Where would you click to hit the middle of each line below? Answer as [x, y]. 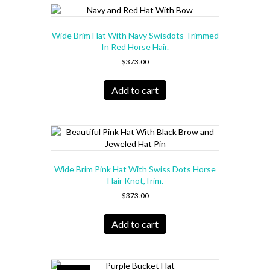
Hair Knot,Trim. [135, 180]
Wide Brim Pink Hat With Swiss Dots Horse [135, 169]
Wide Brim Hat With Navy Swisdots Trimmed [135, 36]
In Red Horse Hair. [135, 47]
